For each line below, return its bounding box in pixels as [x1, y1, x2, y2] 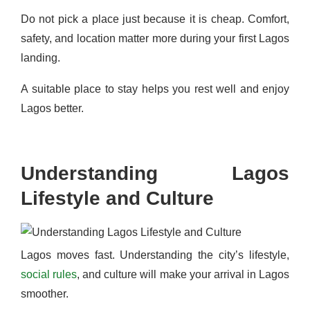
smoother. [21, 288, 69, 300]
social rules [21, 268, 77, 280]
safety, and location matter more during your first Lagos [21, 33, 289, 44]
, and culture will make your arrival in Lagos [77, 268, 290, 280]
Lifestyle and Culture [21, 188, 214, 209]
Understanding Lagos [21, 163, 289, 184]
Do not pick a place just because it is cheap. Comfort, [21, 13, 289, 25]
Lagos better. [21, 102, 84, 114]
